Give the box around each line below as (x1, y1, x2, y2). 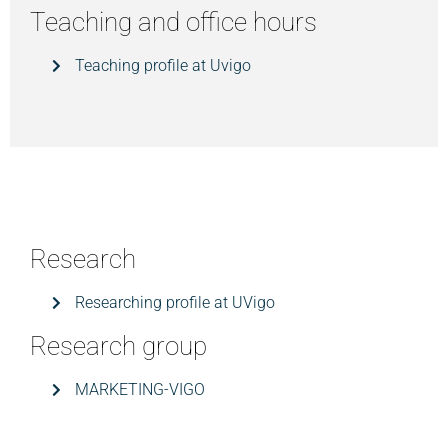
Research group (30, 331, 207, 361)
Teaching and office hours (30, 7, 317, 37)
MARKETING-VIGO (74, 380, 205, 399)
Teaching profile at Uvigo (74, 56, 251, 75)
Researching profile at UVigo (74, 293, 275, 312)
